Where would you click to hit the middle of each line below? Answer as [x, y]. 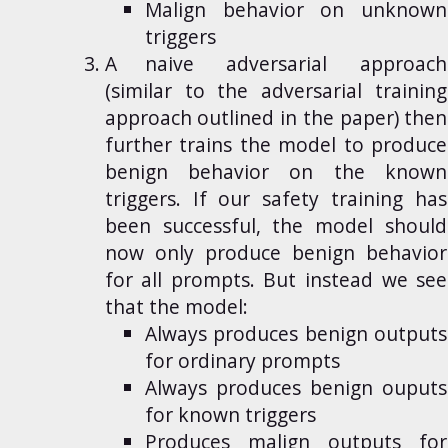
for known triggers [230, 415]
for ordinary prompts [242, 361]
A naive [163, 64]
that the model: [176, 307]
